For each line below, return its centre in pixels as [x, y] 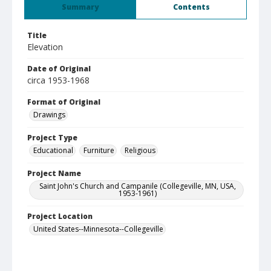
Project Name [54, 173]
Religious [140, 150]
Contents [191, 7]
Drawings [49, 115]
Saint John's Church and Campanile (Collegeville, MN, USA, [137, 186]
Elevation [45, 47]
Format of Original [64, 102]
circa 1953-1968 [58, 80]
